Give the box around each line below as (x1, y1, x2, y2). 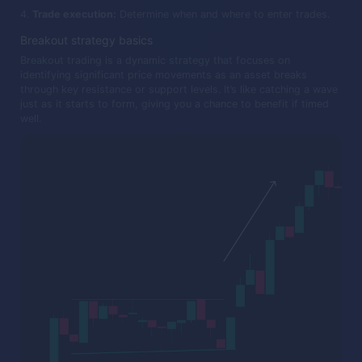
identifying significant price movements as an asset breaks (20, 69, 307, 82)
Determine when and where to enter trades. (116, 8, 330, 21)
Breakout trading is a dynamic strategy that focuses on (20, 54, 290, 67)
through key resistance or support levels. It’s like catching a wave (20, 83, 338, 96)
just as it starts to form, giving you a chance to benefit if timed (20, 98, 329, 111)
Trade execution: (32, 8, 117, 21)
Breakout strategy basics (20, 33, 153, 48)
